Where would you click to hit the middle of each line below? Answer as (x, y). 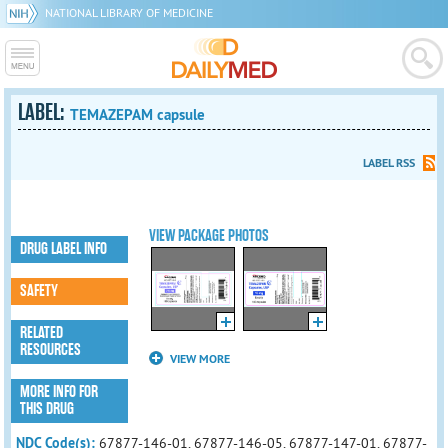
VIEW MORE (200, 359)
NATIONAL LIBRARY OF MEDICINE (129, 12)
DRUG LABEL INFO (64, 249)
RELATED (42, 333)
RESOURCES (51, 350)
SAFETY (39, 291)
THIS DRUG (47, 409)
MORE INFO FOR (59, 392)
